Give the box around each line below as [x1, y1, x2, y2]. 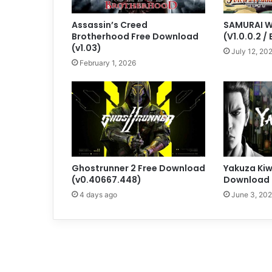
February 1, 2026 [80, 58, 136, 67]
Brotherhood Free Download [72, 30, 199, 42]
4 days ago [80, 189, 117, 199]
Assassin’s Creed [72, 18, 148, 31]
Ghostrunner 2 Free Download [72, 161, 205, 174]
